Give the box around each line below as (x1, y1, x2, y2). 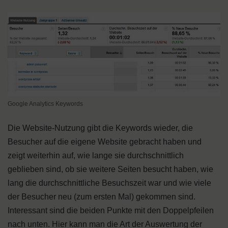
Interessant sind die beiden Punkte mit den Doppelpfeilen (8, 206, 214, 215)
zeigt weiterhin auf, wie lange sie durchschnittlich (8, 151, 184, 160)
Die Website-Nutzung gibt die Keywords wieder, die (8, 124, 193, 133)
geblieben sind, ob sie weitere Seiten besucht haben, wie (8, 165, 213, 174)
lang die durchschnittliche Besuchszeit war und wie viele (8, 179, 211, 188)
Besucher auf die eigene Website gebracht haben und (8, 137, 202, 147)
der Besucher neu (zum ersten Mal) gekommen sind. (8, 192, 195, 202)
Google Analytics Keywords (8, 100, 83, 108)
